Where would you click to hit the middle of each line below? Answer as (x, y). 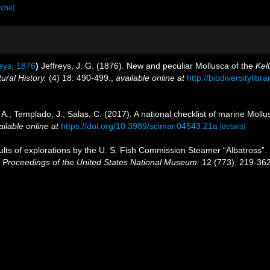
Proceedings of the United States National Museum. (101, 162)
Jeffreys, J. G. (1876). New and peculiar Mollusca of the (148, 66)
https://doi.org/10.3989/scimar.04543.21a (139, 126)
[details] (233, 127)
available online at (150, 78)
